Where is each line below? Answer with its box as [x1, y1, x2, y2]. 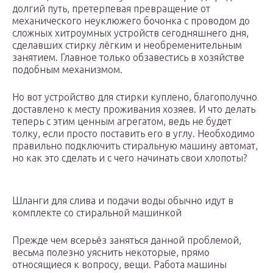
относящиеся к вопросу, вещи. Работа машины [12, 259, 227, 271]
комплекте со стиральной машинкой [12, 207, 182, 219]
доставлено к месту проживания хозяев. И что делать [12, 104, 255, 115]
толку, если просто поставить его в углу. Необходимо [12, 128, 255, 140]
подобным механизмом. [12, 64, 122, 76]
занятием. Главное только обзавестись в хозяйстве [12, 52, 244, 63]
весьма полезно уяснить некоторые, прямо [12, 247, 210, 258]
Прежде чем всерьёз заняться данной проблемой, [12, 235, 241, 246]
